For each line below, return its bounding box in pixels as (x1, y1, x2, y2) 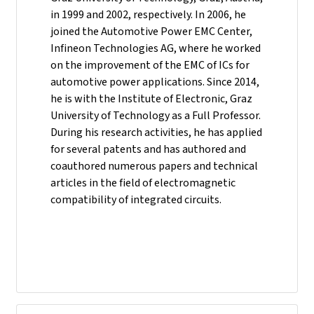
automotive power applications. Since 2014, (50, 74, 259, 89)
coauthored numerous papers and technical (50, 158, 258, 173)
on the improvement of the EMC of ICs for (50, 57, 250, 72)
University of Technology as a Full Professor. (50, 108, 261, 123)
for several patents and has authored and (50, 142, 246, 156)
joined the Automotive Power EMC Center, (50, 24, 252, 39)
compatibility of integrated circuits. (50, 192, 221, 207)
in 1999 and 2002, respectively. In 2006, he (50, 7, 246, 22)
